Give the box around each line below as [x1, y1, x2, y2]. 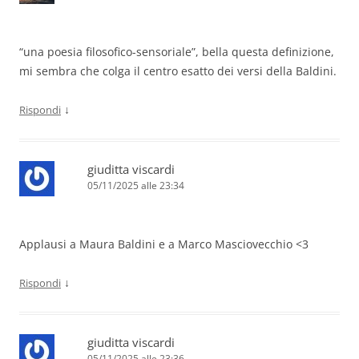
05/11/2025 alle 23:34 [87, 179, 184, 193]
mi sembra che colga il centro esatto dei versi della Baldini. [19, 63, 337, 79]
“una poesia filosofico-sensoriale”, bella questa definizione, [19, 44, 334, 60]
